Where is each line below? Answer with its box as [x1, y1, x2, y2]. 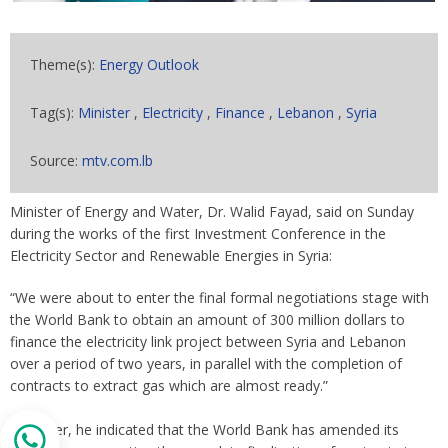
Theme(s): [30, 55, 99, 74]
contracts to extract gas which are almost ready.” [10, 376, 328, 395]
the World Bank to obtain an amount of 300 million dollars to [10, 310, 405, 329]
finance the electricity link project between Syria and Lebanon [10, 332, 406, 351]
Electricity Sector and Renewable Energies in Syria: [10, 246, 332, 265]
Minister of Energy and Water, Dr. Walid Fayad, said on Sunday [10, 202, 414, 221]
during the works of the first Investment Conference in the [10, 224, 386, 243]
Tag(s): [30, 103, 78, 122]
